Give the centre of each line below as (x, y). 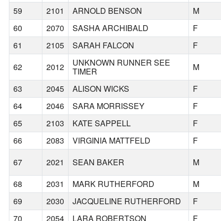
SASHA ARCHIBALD (111, 28)
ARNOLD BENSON (108, 11)
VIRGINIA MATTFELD (112, 141)
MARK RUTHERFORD (114, 184)
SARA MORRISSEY (109, 106)
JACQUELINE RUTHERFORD (127, 201)
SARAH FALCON (104, 45)
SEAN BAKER (99, 162)
